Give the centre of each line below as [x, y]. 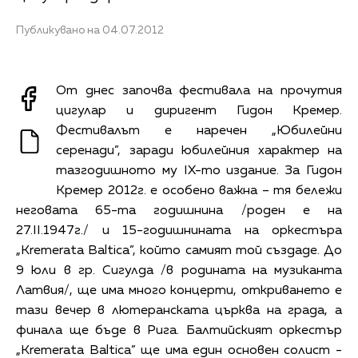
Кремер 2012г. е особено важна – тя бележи [199, 191]
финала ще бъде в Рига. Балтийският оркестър [179, 330]
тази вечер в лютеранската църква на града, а [179, 310]
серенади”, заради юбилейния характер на [199, 151]
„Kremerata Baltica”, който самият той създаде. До [179, 251]
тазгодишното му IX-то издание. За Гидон [199, 171]
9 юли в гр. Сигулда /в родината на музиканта [179, 270]
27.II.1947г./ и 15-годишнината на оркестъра [179, 231]
